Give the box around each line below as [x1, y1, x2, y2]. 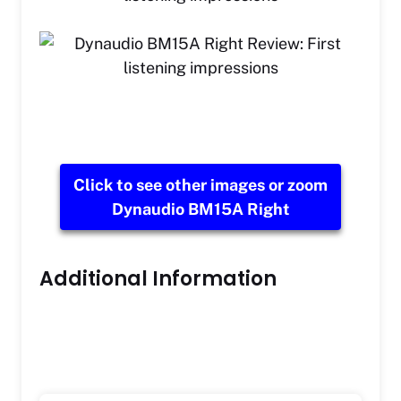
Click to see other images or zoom [73, 175, 328, 195]
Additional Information [39, 265, 277, 294]
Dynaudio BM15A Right [111, 200, 290, 219]
